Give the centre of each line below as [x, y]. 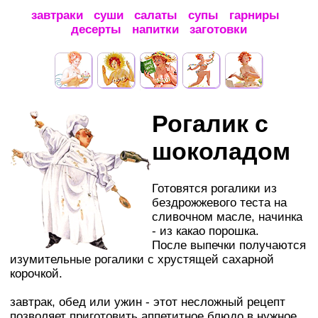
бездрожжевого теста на [219, 202]
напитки [155, 29]
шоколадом [221, 151]
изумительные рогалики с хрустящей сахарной [142, 259]
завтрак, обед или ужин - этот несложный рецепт [148, 302]
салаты [156, 15]
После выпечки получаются [229, 245]
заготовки [218, 29]
